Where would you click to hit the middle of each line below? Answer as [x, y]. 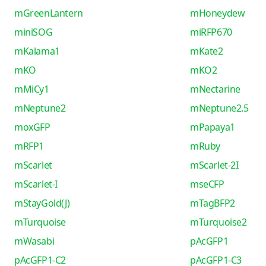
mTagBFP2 [212, 203]
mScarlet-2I [214, 165]
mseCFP [207, 184]
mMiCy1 [32, 89]
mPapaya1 [212, 127]
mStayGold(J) [42, 203]
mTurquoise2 [218, 222]
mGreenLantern [49, 13]
